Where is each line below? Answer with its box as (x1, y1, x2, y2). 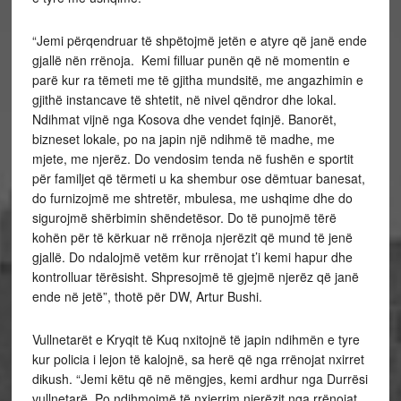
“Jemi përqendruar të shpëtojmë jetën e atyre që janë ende (31, 31, 367, 49)
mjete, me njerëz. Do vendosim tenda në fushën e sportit (31, 149, 354, 167)
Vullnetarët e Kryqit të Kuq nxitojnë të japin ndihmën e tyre (31, 330, 360, 348)
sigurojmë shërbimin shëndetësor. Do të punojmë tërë (31, 209, 337, 226)
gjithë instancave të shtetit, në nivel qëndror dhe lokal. (31, 90, 337, 108)
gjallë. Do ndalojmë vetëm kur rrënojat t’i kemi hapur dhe (31, 248, 353, 266)
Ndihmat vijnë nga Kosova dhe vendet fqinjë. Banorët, (31, 110, 337, 128)
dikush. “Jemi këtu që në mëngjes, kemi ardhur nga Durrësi (31, 370, 368, 388)
